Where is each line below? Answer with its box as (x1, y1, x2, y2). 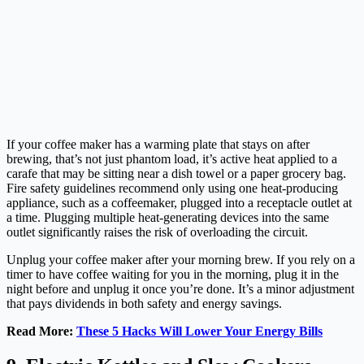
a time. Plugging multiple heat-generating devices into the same (6, 210, 329, 225)
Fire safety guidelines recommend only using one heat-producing (6, 181, 338, 196)
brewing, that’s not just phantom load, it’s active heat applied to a (6, 152, 337, 167)
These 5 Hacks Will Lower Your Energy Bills (76, 324, 323, 339)
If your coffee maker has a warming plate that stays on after (6, 137, 310, 152)
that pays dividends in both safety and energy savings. (6, 297, 282, 311)
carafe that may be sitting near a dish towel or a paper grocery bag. (6, 167, 346, 181)
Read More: (6, 324, 76, 339)
